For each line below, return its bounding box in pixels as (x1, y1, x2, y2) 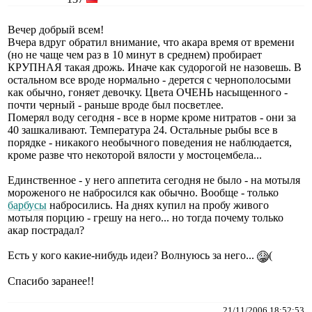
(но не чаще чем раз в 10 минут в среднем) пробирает (8, 48, 262, 61)
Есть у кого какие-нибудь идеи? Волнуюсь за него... (8, 249, 257, 261)
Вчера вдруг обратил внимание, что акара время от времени (8, 36, 295, 48)
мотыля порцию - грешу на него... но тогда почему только (8, 211, 283, 224)
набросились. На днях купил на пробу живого (47, 198, 269, 211)
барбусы (8, 198, 47, 211)
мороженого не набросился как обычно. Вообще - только (8, 186, 279, 198)
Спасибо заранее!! (8, 274, 94, 287)
